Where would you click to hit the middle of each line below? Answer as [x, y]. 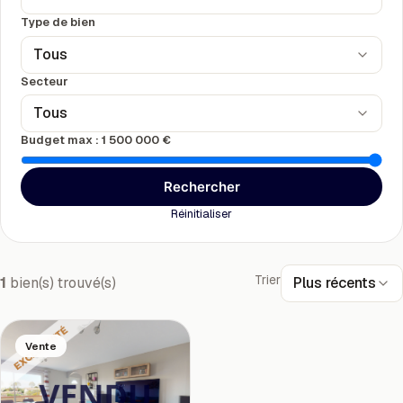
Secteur [45, 81]
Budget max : [62, 139]
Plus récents [335, 282]
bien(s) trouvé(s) [61, 283]
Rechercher [201, 187]
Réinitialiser [201, 214]
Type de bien [58, 22]
